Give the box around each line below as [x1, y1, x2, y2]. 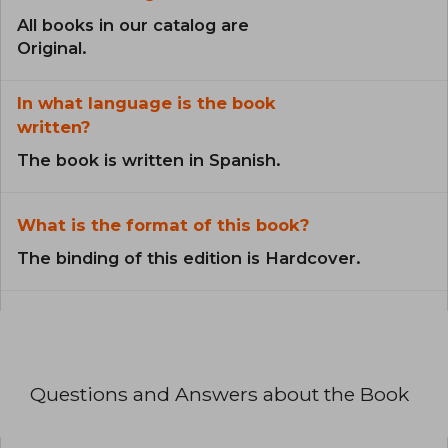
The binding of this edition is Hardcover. [17, 247, 361, 268]
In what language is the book [17, 92, 276, 113]
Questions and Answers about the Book [30, 381, 409, 406]
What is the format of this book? [17, 214, 309, 235]
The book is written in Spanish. [17, 149, 281, 170]
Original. [17, 37, 87, 58]
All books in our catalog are [17, 14, 249, 35]
